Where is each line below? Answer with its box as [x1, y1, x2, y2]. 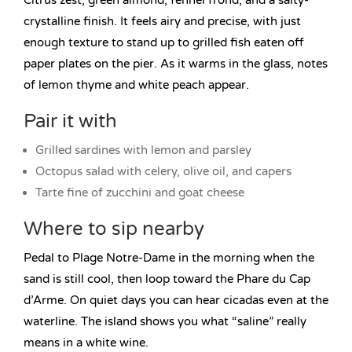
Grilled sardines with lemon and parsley [35, 143, 251, 158]
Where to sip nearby [24, 218, 204, 241]
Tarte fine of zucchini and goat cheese [35, 185, 244, 200]
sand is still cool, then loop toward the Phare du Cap [24, 272, 310, 287]
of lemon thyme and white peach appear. [24, 78, 249, 93]
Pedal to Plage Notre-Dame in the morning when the [24, 251, 314, 266]
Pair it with [24, 110, 117, 134]
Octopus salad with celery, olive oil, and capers [35, 164, 291, 179]
